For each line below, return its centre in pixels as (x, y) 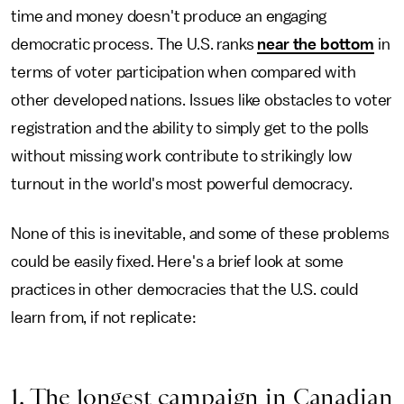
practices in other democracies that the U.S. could (184, 289)
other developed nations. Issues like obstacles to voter (202, 100)
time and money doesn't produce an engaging (169, 16)
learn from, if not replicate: (104, 317)
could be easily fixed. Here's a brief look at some (177, 262)
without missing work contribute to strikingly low (182, 156)
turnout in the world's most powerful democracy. (182, 184)
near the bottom (316, 44)
